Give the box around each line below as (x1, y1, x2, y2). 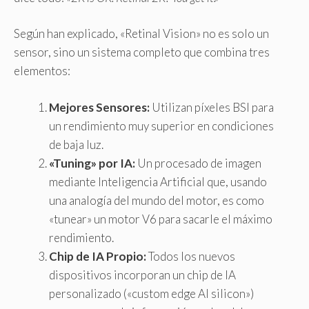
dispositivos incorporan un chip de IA (49, 267, 236, 282)
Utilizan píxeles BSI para (150, 99, 274, 114)
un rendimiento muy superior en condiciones (49, 118, 274, 133)
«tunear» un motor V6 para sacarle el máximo (49, 211, 272, 226)
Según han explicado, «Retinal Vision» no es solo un (14, 26, 269, 41)
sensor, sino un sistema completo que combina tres (14, 45, 270, 60)
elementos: (14, 63, 70, 79)
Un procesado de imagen (135, 155, 261, 170)
